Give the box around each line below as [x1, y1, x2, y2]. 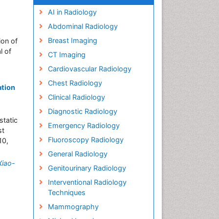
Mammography [47, 202, 99, 211]
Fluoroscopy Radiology [47, 135, 124, 144]
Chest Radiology [47, 79, 102, 87]
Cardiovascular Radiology [47, 65, 131, 73]
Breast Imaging [47, 36, 97, 44]
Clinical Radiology [47, 93, 105, 101]
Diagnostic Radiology [47, 107, 117, 115]
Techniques [47, 188, 86, 197]
